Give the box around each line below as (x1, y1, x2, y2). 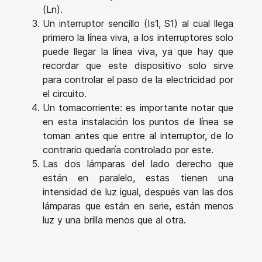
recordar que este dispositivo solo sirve (43, 59, 233, 71)
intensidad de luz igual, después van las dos (43, 185, 233, 198)
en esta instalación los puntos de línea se (43, 115, 233, 127)
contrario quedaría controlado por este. (43, 143, 216, 156)
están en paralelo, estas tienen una (43, 171, 233, 184)
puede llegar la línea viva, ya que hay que (43, 45, 233, 57)
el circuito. (43, 87, 87, 99)
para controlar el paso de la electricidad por (43, 73, 233, 85)
